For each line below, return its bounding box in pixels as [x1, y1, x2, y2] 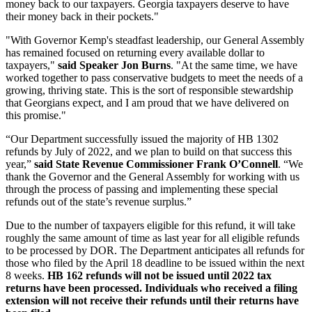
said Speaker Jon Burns [58, 59, 171, 72]
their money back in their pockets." [6, 10, 159, 23]
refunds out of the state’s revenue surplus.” [6, 196, 192, 208]
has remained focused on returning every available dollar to [6, 47, 265, 59]
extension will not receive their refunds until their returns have [6, 295, 299, 307]
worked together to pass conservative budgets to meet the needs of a [6, 72, 303, 84]
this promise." [6, 109, 66, 122]
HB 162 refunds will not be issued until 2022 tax [47, 270, 272, 282]
